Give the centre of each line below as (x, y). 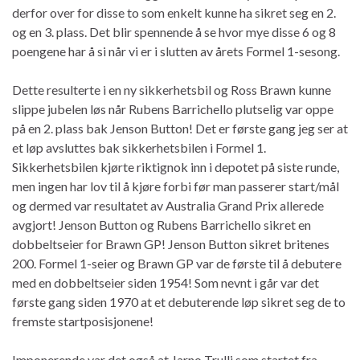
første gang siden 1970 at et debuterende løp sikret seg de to (179, 301)
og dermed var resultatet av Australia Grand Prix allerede (168, 205)
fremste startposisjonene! (83, 321)
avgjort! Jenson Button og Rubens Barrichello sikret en (162, 224)
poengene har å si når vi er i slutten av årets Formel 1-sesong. (176, 51)
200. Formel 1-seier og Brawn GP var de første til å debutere (177, 263)
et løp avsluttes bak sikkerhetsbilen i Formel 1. (139, 147)
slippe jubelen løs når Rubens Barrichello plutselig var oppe (173, 108)
